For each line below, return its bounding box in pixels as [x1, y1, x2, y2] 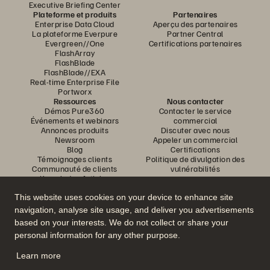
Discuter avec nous [160, 125, 230, 135]
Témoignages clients [37, 154, 113, 164]
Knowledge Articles [39, 173, 110, 183]
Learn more [16, 251, 61, 261]
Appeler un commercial [152, 134, 238, 145]
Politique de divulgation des [146, 154, 245, 164]
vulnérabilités [171, 163, 220, 174]
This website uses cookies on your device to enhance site [14, 192, 233, 202]
